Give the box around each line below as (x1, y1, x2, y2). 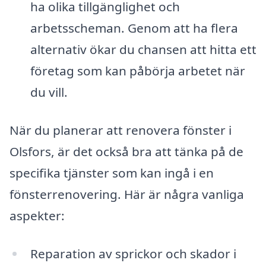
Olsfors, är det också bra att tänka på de (9, 142, 243, 160)
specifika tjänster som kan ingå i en (9, 164, 214, 181)
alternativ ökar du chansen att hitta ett (30, 41, 256, 58)
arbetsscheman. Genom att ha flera (30, 20, 238, 37)
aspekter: (9, 207, 65, 224)
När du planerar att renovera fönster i (9, 121, 232, 138)
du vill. (30, 84, 68, 101)
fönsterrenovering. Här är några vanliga (9, 185, 244, 202)
